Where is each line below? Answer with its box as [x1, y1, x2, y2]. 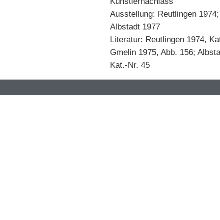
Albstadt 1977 [110, 22, 160, 31]
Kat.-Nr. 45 [110, 60, 150, 70]
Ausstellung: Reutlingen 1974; [110, 9, 219, 19]
